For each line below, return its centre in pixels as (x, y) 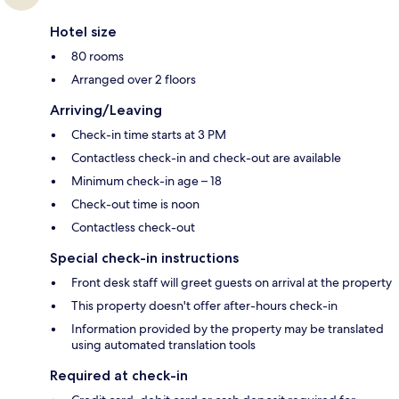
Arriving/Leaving (106, 110)
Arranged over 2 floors (134, 80)
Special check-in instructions (144, 258)
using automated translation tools (163, 345)
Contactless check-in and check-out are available (206, 158)
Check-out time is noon (135, 204)
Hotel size (83, 32)
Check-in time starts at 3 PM (149, 135)
